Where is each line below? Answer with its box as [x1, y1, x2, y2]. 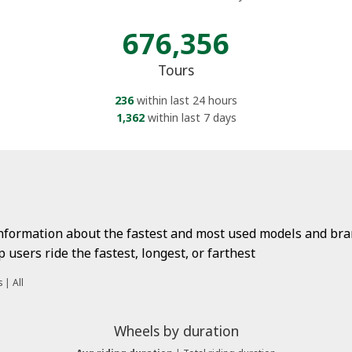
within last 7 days [144, 109, 236, 125]
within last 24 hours [134, 92, 237, 108]
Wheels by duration [113, 321, 239, 340]
